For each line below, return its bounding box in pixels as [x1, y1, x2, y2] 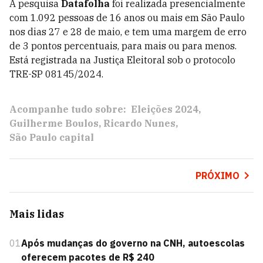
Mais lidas [9, 207, 64, 221]
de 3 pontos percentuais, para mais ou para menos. [9, 39, 237, 52]
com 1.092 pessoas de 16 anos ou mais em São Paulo [9, 11, 245, 23]
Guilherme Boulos [9, 117, 99, 129]
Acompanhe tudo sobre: [9, 103, 126, 115]
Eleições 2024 [131, 103, 198, 115]
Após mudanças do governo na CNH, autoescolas [21, 237, 245, 249]
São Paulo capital [9, 131, 94, 143]
